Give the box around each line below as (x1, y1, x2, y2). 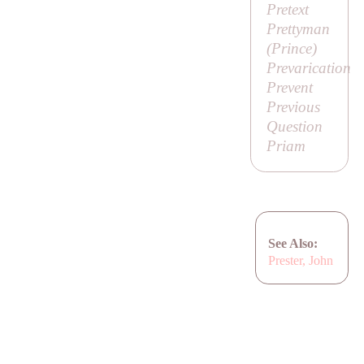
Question (266, 118, 323, 136)
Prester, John (268, 253, 334, 267)
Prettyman (266, 20, 330, 38)
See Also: (268, 236, 318, 250)
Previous (266, 98, 320, 116)
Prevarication (266, 59, 351, 77)
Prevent (266, 79, 313, 97)
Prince (271, 40, 312, 58)
